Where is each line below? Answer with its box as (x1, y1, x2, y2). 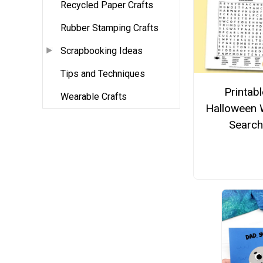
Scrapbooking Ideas (60, 45, 143, 57)
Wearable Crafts (60, 91, 127, 103)
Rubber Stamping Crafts (60, 22, 159, 34)
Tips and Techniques (60, 68, 145, 80)
